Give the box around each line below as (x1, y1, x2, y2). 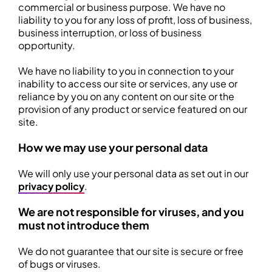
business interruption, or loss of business (18, 26, 202, 39)
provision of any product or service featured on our (18, 103, 247, 115)
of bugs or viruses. (18, 257, 101, 270)
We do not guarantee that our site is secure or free (18, 245, 243, 257)
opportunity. (18, 39, 75, 52)
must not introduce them (18, 218, 149, 232)
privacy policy (18, 180, 84, 192)
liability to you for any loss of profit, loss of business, (18, 13, 252, 26)
